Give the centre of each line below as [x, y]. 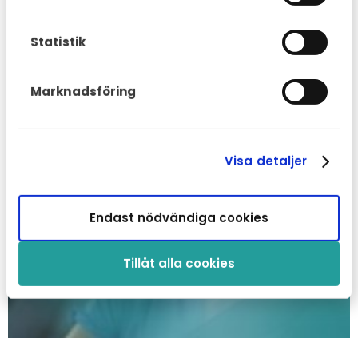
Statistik [58, 42]
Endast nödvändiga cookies [179, 217]
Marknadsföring [84, 91]
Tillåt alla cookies [179, 263]
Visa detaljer [266, 161]
